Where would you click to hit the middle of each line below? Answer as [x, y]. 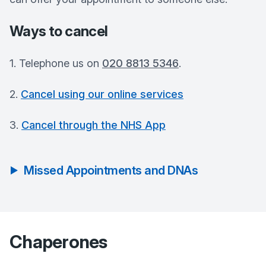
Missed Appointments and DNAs [111, 170]
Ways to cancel [59, 31]
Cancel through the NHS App [94, 125]
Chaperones [58, 242]
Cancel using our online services [102, 94]
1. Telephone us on [56, 63]
